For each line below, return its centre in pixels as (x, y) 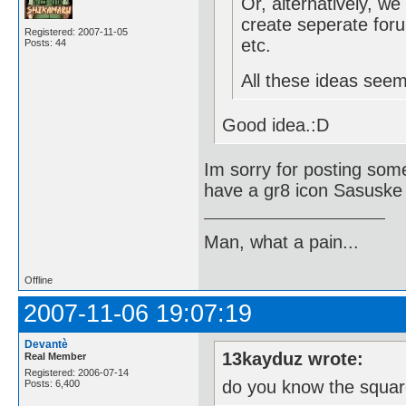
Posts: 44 (45, 43)
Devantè (46, 345)
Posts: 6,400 (52, 384)
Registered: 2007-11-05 (76, 32)
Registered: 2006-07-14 (77, 373)
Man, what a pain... (281, 242)
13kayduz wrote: (293, 358)
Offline (39, 280)
